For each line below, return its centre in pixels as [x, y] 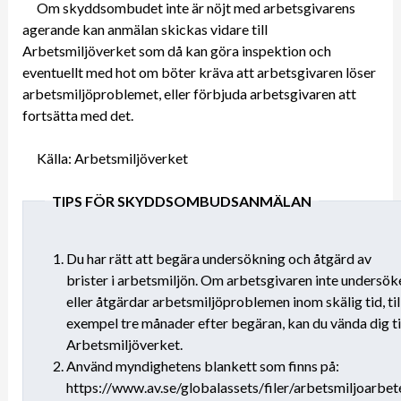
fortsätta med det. [77, 115]
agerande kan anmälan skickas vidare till [145, 29]
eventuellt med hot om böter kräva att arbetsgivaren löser [199, 72]
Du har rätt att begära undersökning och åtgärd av [218, 258]
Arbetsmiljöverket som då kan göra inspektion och [176, 50]
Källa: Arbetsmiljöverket [112, 158]
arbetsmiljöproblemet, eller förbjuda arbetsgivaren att [189, 93]
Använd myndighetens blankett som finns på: [202, 365]
